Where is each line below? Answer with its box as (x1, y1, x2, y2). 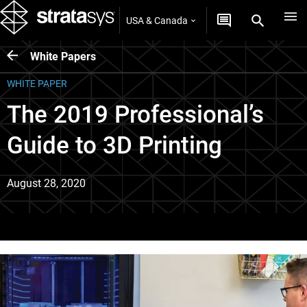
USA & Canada (126, 14, 188, 26)
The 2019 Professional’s (7, 101, 264, 129)
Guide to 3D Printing (7, 132, 222, 160)
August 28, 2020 (7, 177, 86, 190)
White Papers (30, 49, 96, 63)
